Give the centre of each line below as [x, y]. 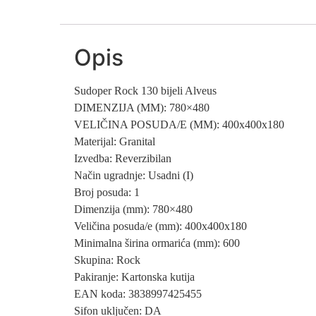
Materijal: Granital [115, 141]
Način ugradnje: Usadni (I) [134, 175]
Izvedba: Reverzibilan [123, 158]
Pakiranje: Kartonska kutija [135, 276]
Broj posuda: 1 [107, 192]
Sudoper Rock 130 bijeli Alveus [146, 90]
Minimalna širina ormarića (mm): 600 [157, 243]
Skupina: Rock [108, 260]
